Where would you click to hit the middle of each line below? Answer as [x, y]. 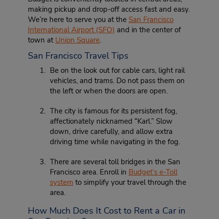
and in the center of [148, 30]
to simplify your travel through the [130, 182]
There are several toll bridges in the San [115, 162]
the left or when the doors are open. [109, 91]
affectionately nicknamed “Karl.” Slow [111, 121]
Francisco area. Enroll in [89, 172]
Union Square [77, 40]
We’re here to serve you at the [78, 20]
